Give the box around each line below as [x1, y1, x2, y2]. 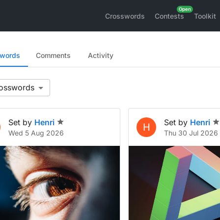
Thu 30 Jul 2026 [164, 129, 219, 137]
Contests [155, 11, 184, 20]
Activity [88, 51, 113, 59]
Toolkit [194, 11, 216, 20]
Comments [36, 51, 71, 59]
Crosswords [105, 11, 145, 20]
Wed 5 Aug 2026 [8, 129, 64, 137]
